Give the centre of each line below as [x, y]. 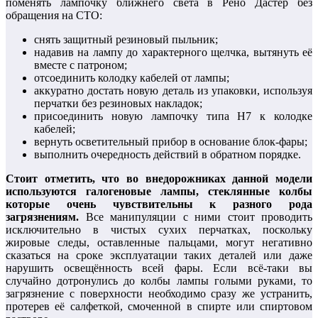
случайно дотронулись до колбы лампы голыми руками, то [159, 280]
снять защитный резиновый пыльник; [126, 39]
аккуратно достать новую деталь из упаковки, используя [173, 90]
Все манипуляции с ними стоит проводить [196, 216]
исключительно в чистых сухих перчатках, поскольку [159, 229]
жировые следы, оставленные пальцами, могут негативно [159, 242]
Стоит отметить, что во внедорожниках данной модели [159, 178]
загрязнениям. [42, 216]
